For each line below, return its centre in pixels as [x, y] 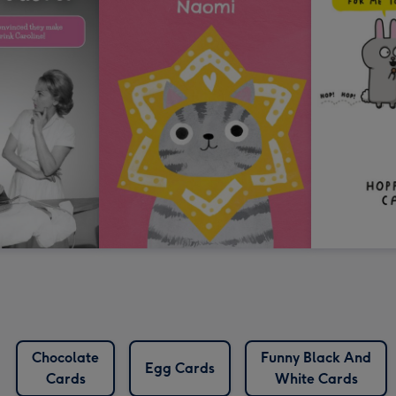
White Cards [316, 379]
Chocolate [65, 358]
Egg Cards [180, 369]
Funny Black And [316, 358]
